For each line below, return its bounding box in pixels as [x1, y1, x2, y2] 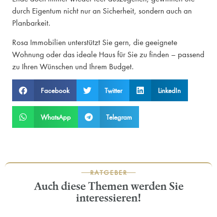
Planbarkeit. [12, 18, 50, 28]
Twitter [105, 86, 122, 95]
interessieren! [76, 190, 141, 205]
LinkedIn [157, 86, 181, 95]
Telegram [106, 112, 132, 122]
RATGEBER [90, 168, 127, 177]
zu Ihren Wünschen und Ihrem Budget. [12, 62, 134, 71]
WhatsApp [40, 112, 71, 122]
